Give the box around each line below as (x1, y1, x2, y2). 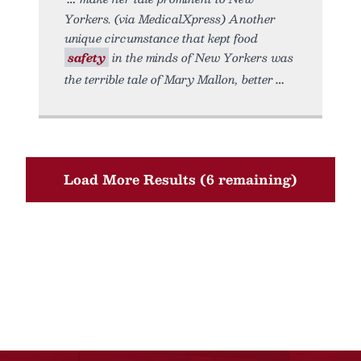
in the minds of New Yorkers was (109, 48, 293, 67)
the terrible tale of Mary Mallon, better (64, 69, 273, 89)
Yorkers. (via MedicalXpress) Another (64, 9, 276, 28)
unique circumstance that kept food (64, 28, 258, 48)
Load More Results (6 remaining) (64, 168, 297, 190)
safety (68, 48, 106, 67)
